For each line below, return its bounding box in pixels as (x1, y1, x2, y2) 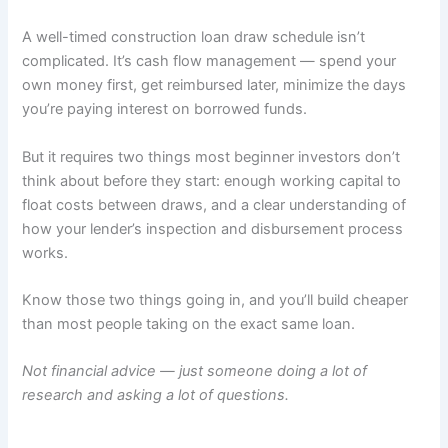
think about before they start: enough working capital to (22, 171, 402, 190)
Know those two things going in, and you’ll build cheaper (22, 290, 409, 309)
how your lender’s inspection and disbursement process (22, 219, 404, 238)
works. (22, 243, 69, 262)
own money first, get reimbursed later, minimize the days (22, 76, 407, 95)
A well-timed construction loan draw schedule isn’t (22, 28, 366, 47)
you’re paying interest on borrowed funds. (22, 100, 308, 119)
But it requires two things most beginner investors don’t (22, 147, 401, 166)
